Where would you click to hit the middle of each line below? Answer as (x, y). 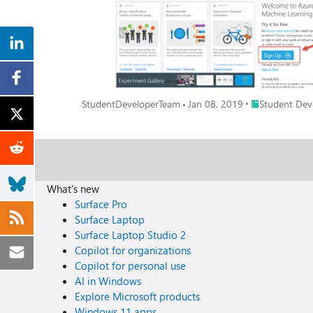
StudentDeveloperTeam (131, 104)
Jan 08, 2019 (216, 104)
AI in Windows (108, 281)
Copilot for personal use (131, 265)
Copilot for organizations (133, 250)
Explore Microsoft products (138, 296)
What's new (73, 189)
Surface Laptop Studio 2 (131, 235)
